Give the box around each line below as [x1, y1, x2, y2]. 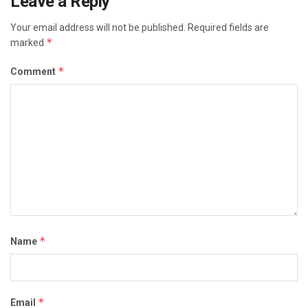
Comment [10, 65, 58, 77]
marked [10, 36, 46, 48]
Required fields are [188, 21, 269, 33]
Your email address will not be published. [10, 21, 186, 33]
